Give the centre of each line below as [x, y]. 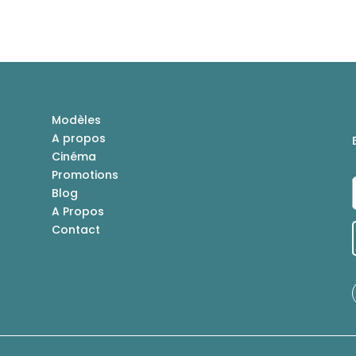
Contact [75, 230]
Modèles [76, 120]
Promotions [85, 175]
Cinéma [74, 157]
